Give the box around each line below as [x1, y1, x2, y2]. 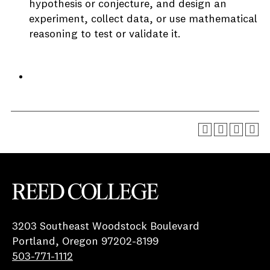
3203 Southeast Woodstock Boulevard [12, 221, 199, 232]
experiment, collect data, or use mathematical [29, 14, 257, 25]
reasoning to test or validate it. [29, 29, 181, 40]
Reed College [12, 201, 76, 212]
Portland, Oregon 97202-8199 [12, 236, 159, 247]
